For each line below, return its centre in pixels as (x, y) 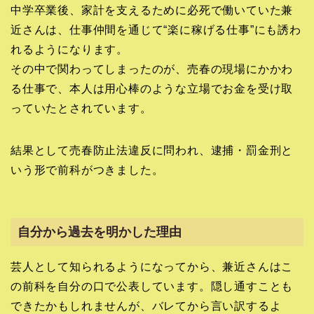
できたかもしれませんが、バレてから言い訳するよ (146, 306)
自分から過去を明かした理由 (100, 232)
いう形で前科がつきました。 (87, 170)
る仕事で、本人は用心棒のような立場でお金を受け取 (152, 89)
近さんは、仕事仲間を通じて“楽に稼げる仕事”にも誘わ (156, 30)
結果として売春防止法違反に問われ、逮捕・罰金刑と (152, 151)
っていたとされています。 (81, 109)
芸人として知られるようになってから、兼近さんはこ (152, 267)
